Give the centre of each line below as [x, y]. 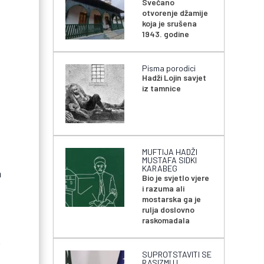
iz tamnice [162, 88]
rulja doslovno [169, 210]
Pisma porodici [169, 68]
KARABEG [160, 169]
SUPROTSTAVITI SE [177, 255]
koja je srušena [170, 24]
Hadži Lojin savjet [174, 78]
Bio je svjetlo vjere [176, 178]
